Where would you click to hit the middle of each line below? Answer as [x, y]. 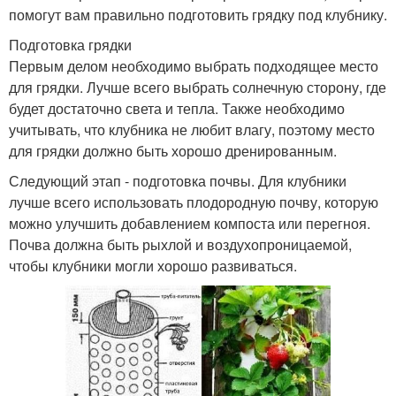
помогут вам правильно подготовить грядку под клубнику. [198, 14]
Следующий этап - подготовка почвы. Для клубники [178, 180]
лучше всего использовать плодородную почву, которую [194, 202]
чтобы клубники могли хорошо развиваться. [153, 265]
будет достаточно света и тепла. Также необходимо [177, 108]
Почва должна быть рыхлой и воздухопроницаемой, [180, 244]
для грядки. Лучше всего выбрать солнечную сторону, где [198, 87]
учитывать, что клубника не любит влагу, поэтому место [192, 129]
